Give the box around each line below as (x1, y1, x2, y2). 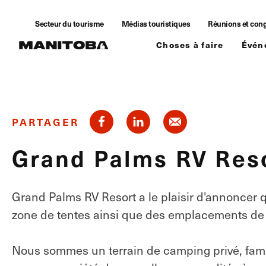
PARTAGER (12, 115, 79, 129)
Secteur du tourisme (35, 18, 104, 29)
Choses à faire (156, 39, 224, 50)
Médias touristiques (121, 18, 190, 29)
